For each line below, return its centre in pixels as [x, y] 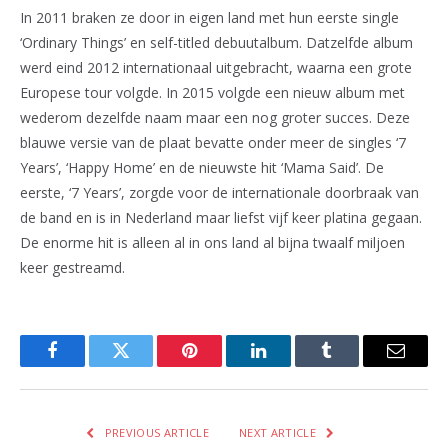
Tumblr [352, 365]
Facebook [85, 365]
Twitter [145, 365]
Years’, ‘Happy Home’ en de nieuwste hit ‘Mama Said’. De [202, 167]
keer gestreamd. [72, 267]
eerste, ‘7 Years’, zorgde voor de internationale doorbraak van [219, 192]
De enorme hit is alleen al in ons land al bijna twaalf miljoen [212, 242]
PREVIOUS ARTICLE [155, 432]
